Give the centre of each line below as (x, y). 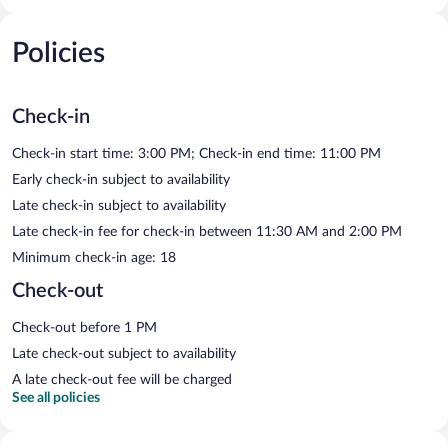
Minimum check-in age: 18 (94, 257)
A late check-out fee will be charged (122, 379)
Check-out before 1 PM (84, 327)
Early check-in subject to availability (121, 179)
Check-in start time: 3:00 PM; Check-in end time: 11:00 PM (196, 153)
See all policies (56, 397)
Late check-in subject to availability (119, 205)
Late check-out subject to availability (124, 353)
